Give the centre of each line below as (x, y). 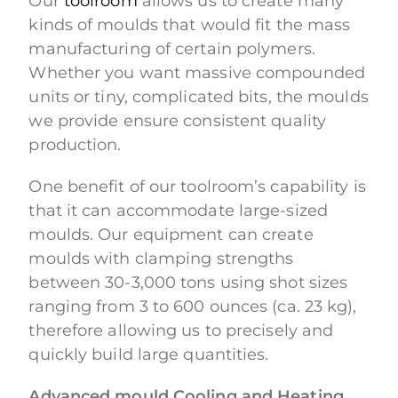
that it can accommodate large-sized (178, 211)
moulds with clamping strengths (161, 259)
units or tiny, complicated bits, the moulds (199, 97)
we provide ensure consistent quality (178, 121)
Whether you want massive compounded (197, 73)
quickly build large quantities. (149, 355)
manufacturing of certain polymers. (172, 49)
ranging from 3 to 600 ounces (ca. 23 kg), (193, 307)
